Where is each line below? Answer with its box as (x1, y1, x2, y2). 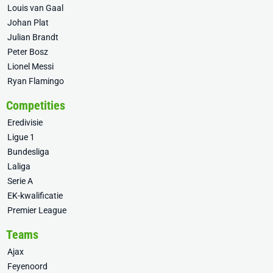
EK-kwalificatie (7, 191, 63, 201)
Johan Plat (7, 18, 49, 28)
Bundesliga (7, 147, 49, 157)
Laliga (7, 161, 30, 172)
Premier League (7, 205, 66, 216)
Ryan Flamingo (7, 76, 64, 87)
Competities (6, 98, 65, 113)
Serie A (7, 176, 33, 186)
